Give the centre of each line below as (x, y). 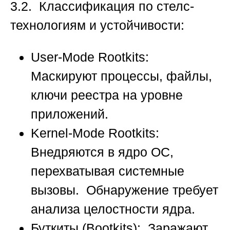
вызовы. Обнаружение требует (124, 190)
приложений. (70, 114)
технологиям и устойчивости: (97, 25)
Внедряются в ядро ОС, (102, 152)
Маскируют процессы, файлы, (121, 76)
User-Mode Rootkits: (92, 57)
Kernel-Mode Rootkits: (97, 133)
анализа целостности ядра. (113, 209)
